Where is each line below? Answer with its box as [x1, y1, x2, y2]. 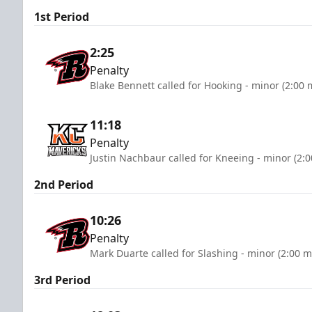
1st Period [34, 8, 89, 24]
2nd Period [34, 176, 93, 192]
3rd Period [34, 272, 91, 288]
